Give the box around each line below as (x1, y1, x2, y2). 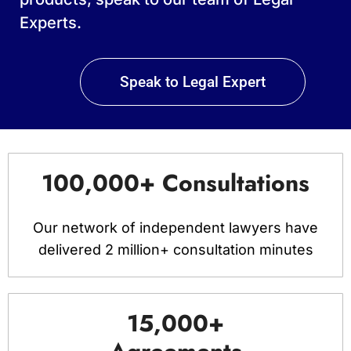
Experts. (20, 13, 81, 33)
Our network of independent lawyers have (33, 219, 318, 237)
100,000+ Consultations (42, 166, 309, 201)
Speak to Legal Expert (120, 73, 266, 92)
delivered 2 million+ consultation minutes (38, 241, 313, 259)
